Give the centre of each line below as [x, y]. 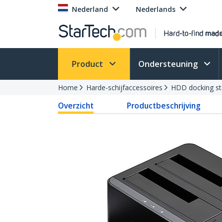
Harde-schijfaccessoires [124, 87]
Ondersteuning [169, 64]
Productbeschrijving [164, 106]
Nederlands [156, 9]
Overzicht [76, 106]
